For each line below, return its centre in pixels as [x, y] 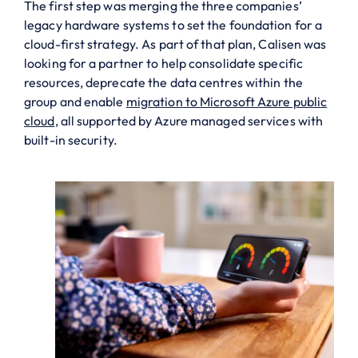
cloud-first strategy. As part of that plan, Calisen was [175, 44]
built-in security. [71, 139]
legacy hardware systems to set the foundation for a [173, 24]
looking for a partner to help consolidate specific [164, 63]
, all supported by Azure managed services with [189, 120]
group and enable [75, 101]
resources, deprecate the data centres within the [163, 82]
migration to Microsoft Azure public [227, 101]
